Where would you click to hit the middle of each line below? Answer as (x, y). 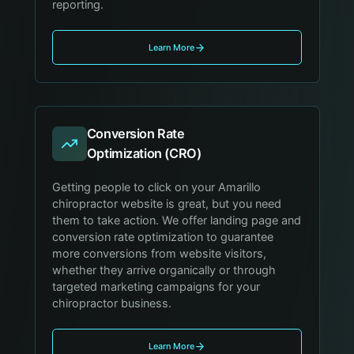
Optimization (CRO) (144, 153)
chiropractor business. (112, 303)
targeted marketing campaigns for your (156, 286)
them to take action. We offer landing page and (177, 220)
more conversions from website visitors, (160, 253)
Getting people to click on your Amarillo (157, 187)
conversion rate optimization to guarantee (163, 237)
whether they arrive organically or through (164, 270)
